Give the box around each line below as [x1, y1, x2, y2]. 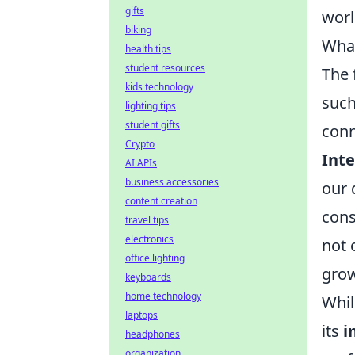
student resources [125, 61, 205, 74]
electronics [125, 232, 174, 246]
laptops [125, 308, 158, 322]
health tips [125, 42, 171, 55]
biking [125, 23, 151, 36]
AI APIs [125, 156, 157, 170]
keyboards [125, 270, 171, 284]
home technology [125, 289, 201, 303]
